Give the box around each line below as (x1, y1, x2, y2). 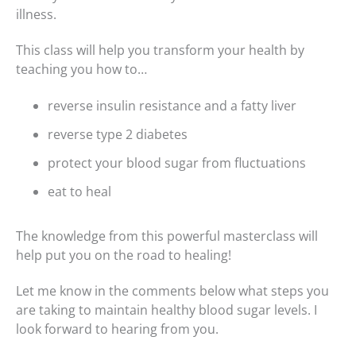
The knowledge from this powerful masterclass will (16, 226, 318, 245)
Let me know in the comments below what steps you (16, 282, 329, 300)
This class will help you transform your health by (16, 41, 304, 60)
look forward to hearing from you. (16, 320, 219, 339)
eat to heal (48, 182, 111, 200)
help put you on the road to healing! (16, 246, 231, 264)
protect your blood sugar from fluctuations (48, 153, 306, 172)
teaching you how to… (16, 60, 147, 79)
